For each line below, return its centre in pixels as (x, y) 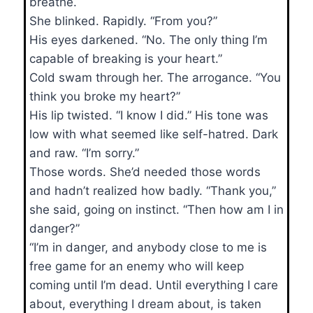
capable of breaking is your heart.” (126, 58)
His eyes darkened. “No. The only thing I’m (148, 39)
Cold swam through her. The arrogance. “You (155, 77)
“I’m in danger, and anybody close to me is (148, 247)
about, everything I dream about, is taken (145, 304)
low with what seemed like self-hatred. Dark (154, 134)
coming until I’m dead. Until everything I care (154, 285)
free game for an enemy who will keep (137, 266)
